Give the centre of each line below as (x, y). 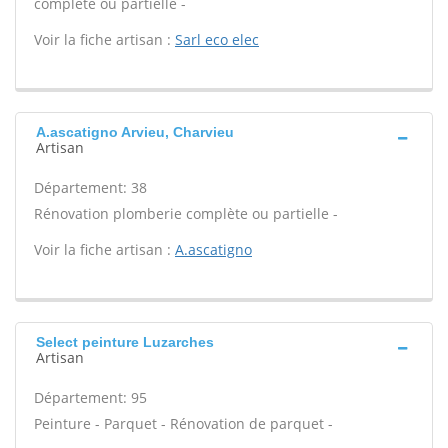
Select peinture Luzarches (125, 342)
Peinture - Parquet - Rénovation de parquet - (183, 423)
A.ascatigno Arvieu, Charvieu (135, 132)
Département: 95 (90, 397)
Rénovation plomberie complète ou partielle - (186, 213)
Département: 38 (90, 187)
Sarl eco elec (217, 39)
